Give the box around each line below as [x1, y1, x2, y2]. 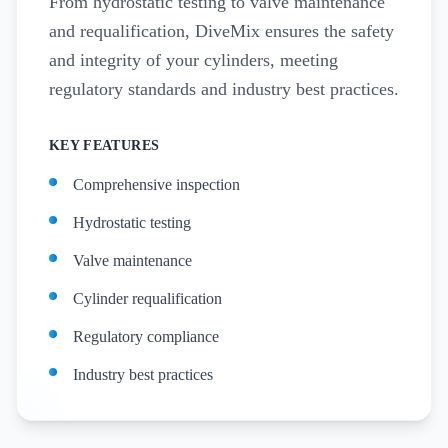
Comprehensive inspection [73, 176, 240, 193]
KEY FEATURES [49, 138, 160, 153]
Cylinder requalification [73, 290, 222, 307]
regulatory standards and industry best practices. [49, 79, 399, 99]
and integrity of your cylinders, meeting [49, 50, 338, 70]
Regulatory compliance [73, 328, 219, 345]
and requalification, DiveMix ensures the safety [49, 21, 394, 41]
